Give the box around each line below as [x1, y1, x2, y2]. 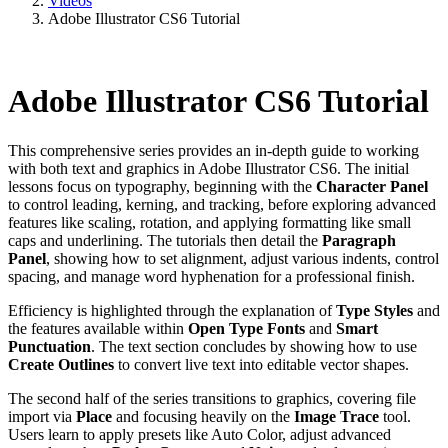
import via [8, 407, 76, 425]
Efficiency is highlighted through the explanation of [8, 301, 336, 319]
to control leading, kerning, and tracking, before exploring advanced [8, 195, 436, 213]
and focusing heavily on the [112, 407, 294, 425]
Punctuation [8, 337, 91, 355]
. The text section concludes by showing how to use [91, 337, 417, 355]
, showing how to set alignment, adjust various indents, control [46, 249, 439, 267]
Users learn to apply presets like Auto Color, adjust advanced [8, 425, 391, 443]
